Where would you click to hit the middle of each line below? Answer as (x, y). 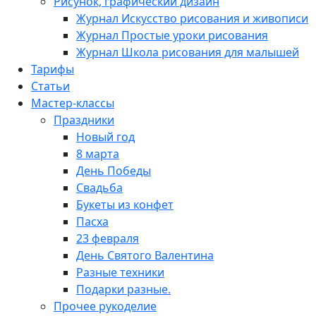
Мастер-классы (73, 103)
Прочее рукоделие (105, 306)
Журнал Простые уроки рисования (172, 35)
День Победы (114, 171)
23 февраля (108, 238)
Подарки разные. (123, 289)
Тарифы (53, 69)
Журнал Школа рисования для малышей (188, 52)
